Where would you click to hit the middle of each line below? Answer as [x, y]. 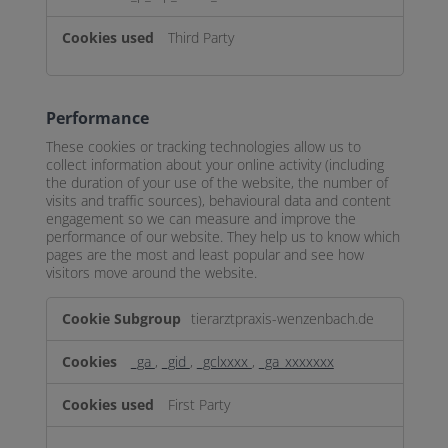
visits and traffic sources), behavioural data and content [218, 201]
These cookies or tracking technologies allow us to [203, 147]
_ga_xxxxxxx [296, 361]
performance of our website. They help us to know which [222, 237]
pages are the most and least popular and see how [204, 255]
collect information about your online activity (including [214, 165]
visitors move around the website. [151, 273]
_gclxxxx [224, 361]
